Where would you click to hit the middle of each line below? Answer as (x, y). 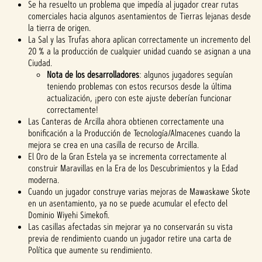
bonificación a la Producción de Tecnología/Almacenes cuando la (134, 133)
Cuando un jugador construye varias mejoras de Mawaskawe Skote (139, 192)
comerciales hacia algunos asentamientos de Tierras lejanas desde (139, 16)
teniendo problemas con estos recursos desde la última (139, 86)
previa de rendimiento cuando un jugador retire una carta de (130, 238)
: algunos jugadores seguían (186, 75)
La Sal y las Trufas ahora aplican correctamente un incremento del (139, 39)
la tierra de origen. (59, 28)
